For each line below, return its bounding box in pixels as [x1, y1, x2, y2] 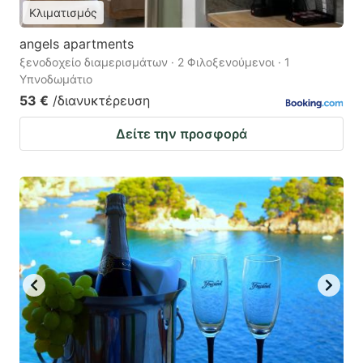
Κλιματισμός [29, 6, 97, 20]
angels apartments [19, 36, 134, 53]
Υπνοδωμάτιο [19, 72, 92, 87]
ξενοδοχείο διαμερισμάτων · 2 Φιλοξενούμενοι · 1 [19, 55, 290, 70]
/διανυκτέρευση [53, 92, 150, 109]
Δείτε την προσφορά [116, 126, 247, 143]
